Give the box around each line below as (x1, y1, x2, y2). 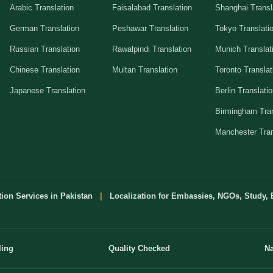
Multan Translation (112, 65, 178, 74)
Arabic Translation (9, 2, 74, 12)
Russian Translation (9, 44, 80, 54)
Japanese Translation (9, 85, 85, 95)
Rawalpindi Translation (112, 44, 192, 54)
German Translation (9, 23, 79, 33)
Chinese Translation (9, 65, 80, 74)
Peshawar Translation (112, 23, 189, 33)
